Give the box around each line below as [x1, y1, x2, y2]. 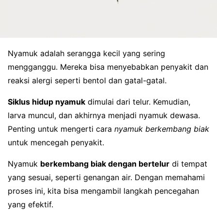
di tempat [170, 159, 207, 169]
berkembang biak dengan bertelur [40, 159, 170, 169]
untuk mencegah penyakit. [8, 138, 104, 148]
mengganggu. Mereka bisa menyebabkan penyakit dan [8, 62, 208, 72]
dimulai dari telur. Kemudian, [85, 97, 190, 107]
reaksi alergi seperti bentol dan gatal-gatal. [8, 76, 167, 86]
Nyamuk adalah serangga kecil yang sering [8, 48, 165, 59]
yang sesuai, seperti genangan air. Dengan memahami [8, 172, 205, 183]
